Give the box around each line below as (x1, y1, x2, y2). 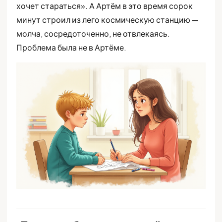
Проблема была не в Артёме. (16, 42, 126, 53)
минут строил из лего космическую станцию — (16, 14, 199, 25)
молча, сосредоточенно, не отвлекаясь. (16, 28, 170, 39)
